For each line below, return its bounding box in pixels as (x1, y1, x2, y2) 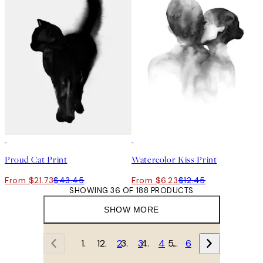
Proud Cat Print (5, 153, 68, 166)
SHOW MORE (103, 204, 159, 214)
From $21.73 (5, 174, 54, 186)
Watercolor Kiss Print (131, 153, 217, 166)
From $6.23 (131, 174, 178, 186)
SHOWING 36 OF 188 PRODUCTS (69, 185, 194, 195)
